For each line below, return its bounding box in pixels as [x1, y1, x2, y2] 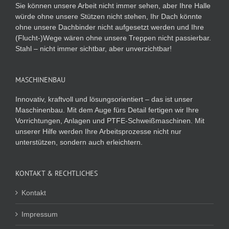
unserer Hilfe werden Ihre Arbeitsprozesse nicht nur [15, 127, 181, 135]
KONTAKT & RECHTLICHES [15, 168, 98, 178]
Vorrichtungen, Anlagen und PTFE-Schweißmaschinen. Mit [15, 116, 204, 125]
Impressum [21, 210, 58, 218]
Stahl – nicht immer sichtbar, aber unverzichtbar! [15, 44, 172, 53]
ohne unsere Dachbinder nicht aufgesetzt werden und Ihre [15, 22, 204, 31]
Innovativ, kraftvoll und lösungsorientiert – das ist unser [15, 95, 193, 103]
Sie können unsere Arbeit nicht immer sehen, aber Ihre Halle [15, 1, 211, 10]
